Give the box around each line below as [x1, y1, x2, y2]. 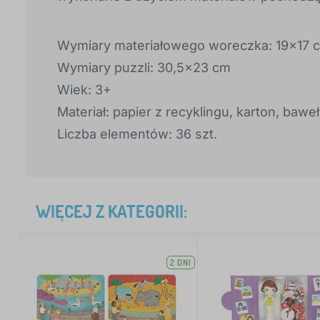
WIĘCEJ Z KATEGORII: [36, 200, 187, 222]
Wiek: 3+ [57, 82, 111, 97]
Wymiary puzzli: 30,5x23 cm [57, 60, 231, 75]
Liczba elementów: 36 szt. [57, 126, 217, 141]
